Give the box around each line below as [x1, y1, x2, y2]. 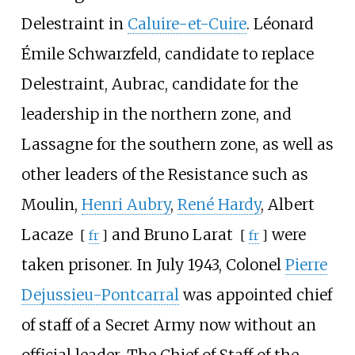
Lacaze [21, 224, 73, 244]
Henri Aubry [81, 194, 170, 214]
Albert [267, 194, 315, 214]
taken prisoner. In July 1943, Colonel [21, 254, 285, 274]
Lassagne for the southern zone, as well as [21, 134, 334, 154]
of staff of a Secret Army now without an [21, 315, 316, 334]
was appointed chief [178, 284, 332, 304]
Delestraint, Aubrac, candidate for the [21, 74, 298, 94]
